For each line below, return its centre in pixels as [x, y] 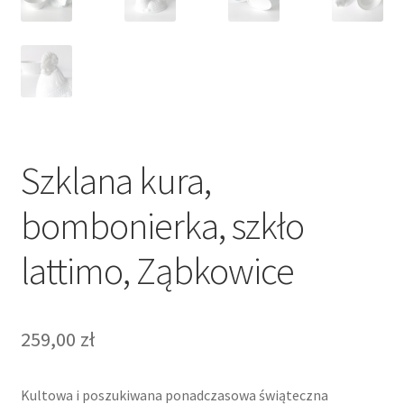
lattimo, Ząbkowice [157, 271]
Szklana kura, [115, 181]
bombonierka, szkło [162, 226]
